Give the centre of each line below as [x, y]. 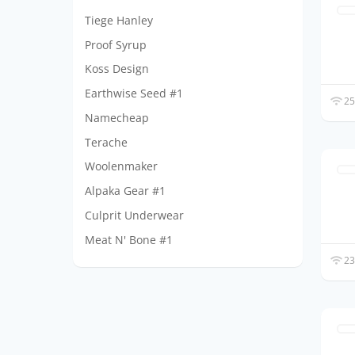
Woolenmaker [121, 166]
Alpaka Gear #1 [125, 191]
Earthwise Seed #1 [134, 93]
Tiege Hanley [119, 20]
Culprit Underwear [134, 215]
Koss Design [117, 69]
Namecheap [117, 117]
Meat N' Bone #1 [129, 239]
